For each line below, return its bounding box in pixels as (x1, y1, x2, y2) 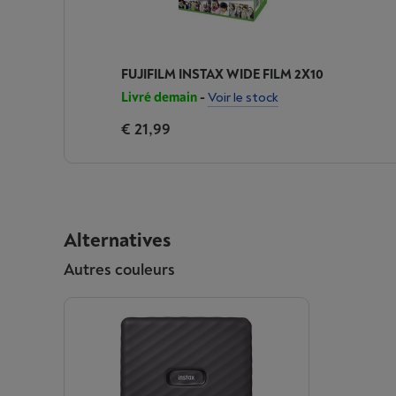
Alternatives (64, 228, 171, 253)
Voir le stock (208, 89, 278, 106)
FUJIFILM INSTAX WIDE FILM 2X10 (121, 66, 324, 83)
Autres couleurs (64, 260, 175, 280)
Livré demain (121, 89, 197, 106)
